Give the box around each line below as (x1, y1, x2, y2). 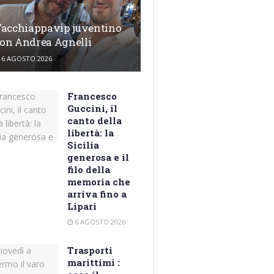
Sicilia (67, 139, 100, 152)
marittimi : (67, 256, 120, 269)
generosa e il (67, 151, 130, 164)
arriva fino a (67, 188, 127, 201)
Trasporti (67, 244, 113, 257)
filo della (67, 163, 111, 176)
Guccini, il (67, 102, 118, 115)
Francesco (67, 90, 117, 103)
